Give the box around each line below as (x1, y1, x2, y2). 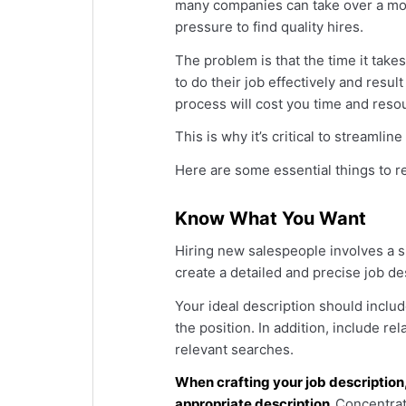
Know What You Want (175, 208, 366, 229)
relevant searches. (175, 340, 294, 358)
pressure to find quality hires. (175, 17, 367, 35)
